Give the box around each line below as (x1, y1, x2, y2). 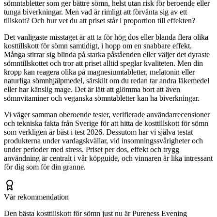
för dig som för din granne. (4, 162, 86, 171)
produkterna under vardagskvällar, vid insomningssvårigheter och (4, 136, 203, 145)
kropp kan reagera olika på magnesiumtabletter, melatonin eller (4, 67, 195, 76)
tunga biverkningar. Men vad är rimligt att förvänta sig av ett (4, 7, 187, 16)
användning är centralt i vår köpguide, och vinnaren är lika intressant (4, 154, 213, 162)
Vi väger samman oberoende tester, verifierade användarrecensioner (4, 110, 210, 119)
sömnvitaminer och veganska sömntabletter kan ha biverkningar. (4, 93, 200, 102)
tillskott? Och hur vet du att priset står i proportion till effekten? (4, 16, 195, 25)
